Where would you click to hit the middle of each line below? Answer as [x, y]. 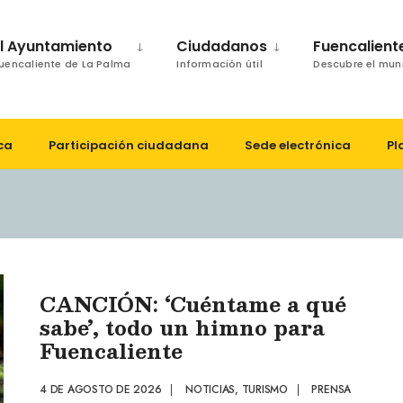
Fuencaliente [111, 350]
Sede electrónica [298, 146]
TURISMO [264, 390]
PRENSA [331, 390]
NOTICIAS [210, 390]
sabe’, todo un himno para [182, 327]
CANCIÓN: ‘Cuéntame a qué [193, 304]
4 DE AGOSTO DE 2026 [101, 390]
